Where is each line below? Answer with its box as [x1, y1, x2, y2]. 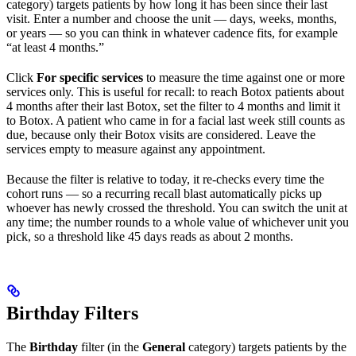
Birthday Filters [6, 303, 138, 324]
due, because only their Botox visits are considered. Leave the [6, 128, 315, 142]
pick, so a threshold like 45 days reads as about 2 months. [6, 230, 293, 244]
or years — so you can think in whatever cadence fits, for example [6, 26, 338, 41]
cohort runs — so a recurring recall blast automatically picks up [6, 187, 322, 201]
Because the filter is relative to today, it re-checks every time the [6, 172, 324, 187]
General [142, 340, 185, 354]
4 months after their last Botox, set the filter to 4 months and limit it [6, 99, 340, 114]
